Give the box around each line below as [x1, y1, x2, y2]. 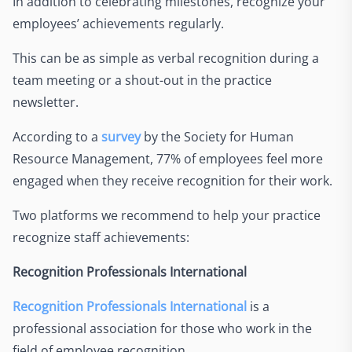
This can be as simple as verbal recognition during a [13, 49, 319, 67]
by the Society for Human [141, 127, 294, 145]
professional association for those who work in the [13, 319, 312, 337]
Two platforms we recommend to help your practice [13, 206, 321, 224]
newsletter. [13, 93, 82, 111]
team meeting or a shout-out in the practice [13, 71, 272, 89]
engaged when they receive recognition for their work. [13, 171, 332, 189]
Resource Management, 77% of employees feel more [13, 149, 323, 167]
